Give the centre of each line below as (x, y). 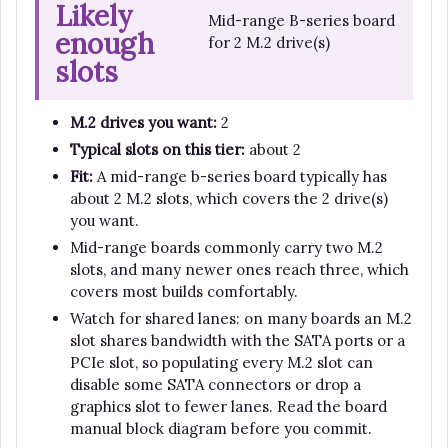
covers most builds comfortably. (184, 292)
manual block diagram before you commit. (221, 429)
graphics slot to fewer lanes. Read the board (228, 407)
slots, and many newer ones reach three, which (239, 270)
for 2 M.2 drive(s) (269, 43)
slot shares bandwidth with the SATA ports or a (237, 341)
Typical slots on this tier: (157, 150)
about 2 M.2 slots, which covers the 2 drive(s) (229, 199)
